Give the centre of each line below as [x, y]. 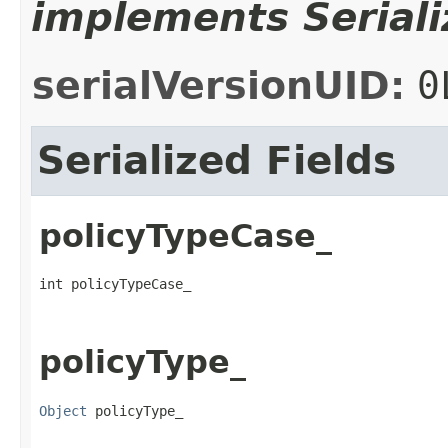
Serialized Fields [216, 161]
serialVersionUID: [218, 86]
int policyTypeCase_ [115, 284]
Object [63, 410]
